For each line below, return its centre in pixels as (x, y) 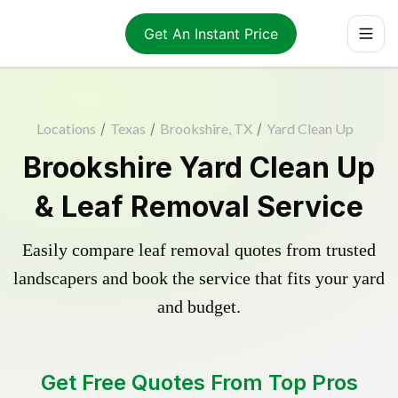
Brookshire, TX (206, 128)
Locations (66, 128)
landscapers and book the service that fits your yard (199, 278)
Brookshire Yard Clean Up (199, 167)
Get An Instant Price (211, 33)
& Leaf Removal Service (199, 207)
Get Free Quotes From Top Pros (199, 382)
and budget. (199, 306)
